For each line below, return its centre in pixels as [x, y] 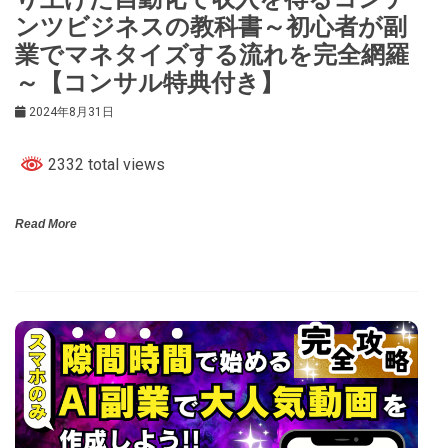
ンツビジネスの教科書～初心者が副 [211, 26]
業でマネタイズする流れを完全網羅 [212, 54]
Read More [46, 224]
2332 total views [104, 164]
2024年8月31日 [71, 111]
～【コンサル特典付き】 [149, 82]
